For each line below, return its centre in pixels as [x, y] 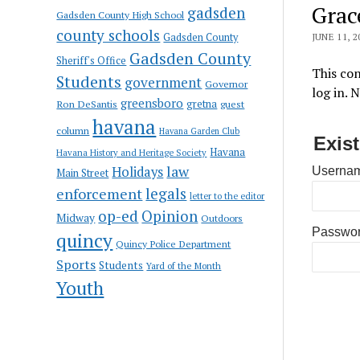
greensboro [152, 102]
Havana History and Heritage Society [132, 152]
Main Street [83, 172]
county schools [108, 35]
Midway [76, 217]
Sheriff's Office [92, 60]
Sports [76, 264]
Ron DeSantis [87, 104]
